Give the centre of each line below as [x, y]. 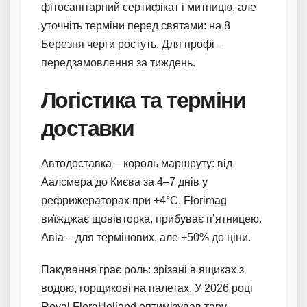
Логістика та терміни [143, 99]
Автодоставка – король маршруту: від [137, 163]
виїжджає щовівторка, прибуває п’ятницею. [151, 219]
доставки [88, 127]
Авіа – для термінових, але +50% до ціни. [146, 237]
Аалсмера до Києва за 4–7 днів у [124, 182]
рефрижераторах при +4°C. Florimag [134, 200]
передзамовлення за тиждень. [118, 62]
